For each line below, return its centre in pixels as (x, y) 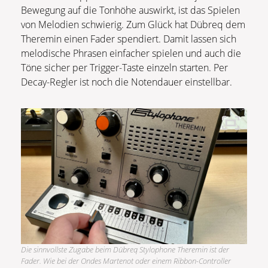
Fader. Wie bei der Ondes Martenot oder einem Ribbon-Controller (126, 261)
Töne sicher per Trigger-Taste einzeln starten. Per (124, 68)
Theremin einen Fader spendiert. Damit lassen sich (129, 39)
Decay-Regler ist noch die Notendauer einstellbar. (127, 82)
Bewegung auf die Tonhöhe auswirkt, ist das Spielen (130, 10)
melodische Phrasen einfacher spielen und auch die (131, 54)
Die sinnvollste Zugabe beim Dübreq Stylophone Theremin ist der (125, 250)
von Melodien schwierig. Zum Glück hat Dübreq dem (133, 25)
